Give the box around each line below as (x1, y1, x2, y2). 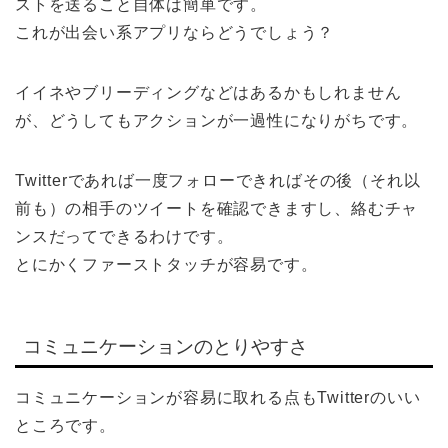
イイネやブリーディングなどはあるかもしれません (15, 83, 402, 101)
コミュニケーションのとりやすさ (23, 335, 308, 357)
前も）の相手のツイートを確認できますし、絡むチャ (15, 199, 419, 217)
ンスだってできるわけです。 (15, 227, 234, 245)
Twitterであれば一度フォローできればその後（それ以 (15, 171, 421, 189)
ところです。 (15, 416, 116, 434)
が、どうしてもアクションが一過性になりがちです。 (15, 111, 419, 129)
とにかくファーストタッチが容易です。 (15, 255, 318, 273)
